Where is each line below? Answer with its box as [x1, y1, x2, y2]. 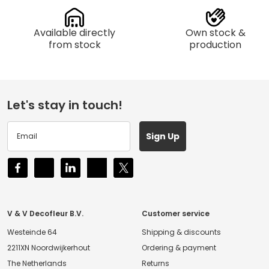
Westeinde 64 [7, 227, 57, 238]
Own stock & [185, 26, 246, 40]
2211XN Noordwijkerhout [7, 243, 90, 253]
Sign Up [145, 130, 180, 143]
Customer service [142, 208, 210, 219]
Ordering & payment [142, 243, 216, 253]
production [189, 38, 242, 52]
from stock [48, 38, 101, 52]
